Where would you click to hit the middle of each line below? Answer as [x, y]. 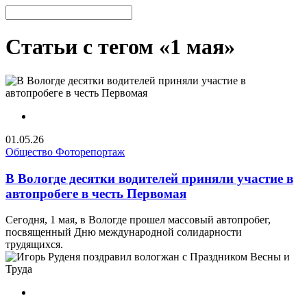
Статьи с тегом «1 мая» [120, 47]
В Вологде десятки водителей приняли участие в [149, 178]
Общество [30, 151]
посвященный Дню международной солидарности [124, 232]
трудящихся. [34, 245]
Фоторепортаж [90, 151]
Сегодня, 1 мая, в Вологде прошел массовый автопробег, [138, 220]
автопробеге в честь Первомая [96, 193]
